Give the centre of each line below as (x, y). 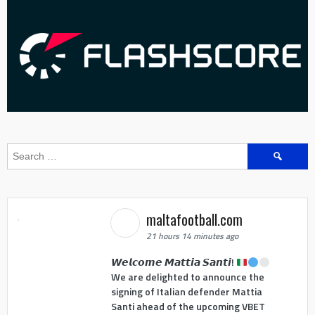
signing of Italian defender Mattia (186, 292)
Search (263, 150)
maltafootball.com (196, 219)
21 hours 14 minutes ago (192, 236)
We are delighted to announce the (187, 277)
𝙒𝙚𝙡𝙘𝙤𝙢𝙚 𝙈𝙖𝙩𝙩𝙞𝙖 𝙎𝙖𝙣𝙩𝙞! (173, 262)
